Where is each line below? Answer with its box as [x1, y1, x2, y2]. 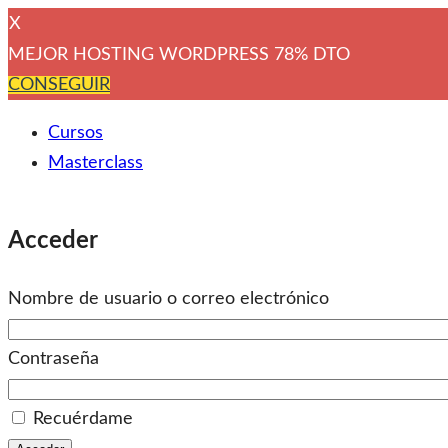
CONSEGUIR [8, 76, 110, 94]
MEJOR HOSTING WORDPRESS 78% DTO [8, 46, 350, 64]
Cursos [48, 124, 103, 142]
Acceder [8, 229, 98, 253]
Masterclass [48, 154, 143, 172]
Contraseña [8, 350, 99, 368]
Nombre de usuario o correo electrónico [8, 290, 329, 308]
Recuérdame [33, 410, 133, 428]
